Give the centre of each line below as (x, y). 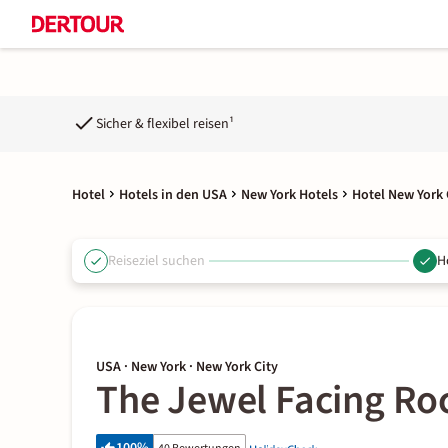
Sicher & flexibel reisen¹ (165, 123)
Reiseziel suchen (156, 260)
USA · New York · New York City (187, 367)
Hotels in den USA (173, 195)
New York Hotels (289, 195)
